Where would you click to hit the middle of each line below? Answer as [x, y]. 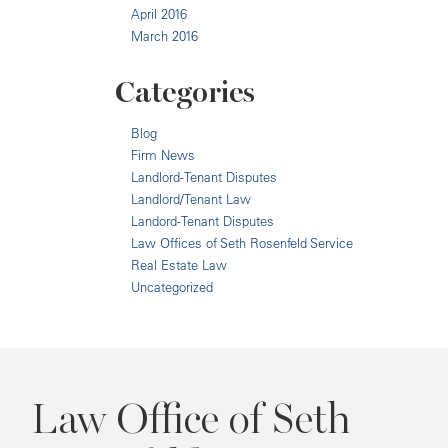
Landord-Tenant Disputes [202, 221]
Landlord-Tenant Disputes [204, 177]
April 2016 [159, 14]
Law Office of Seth [191, 419]
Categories [185, 92]
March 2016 [164, 36]
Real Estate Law [179, 265]
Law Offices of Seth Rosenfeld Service [242, 243]
